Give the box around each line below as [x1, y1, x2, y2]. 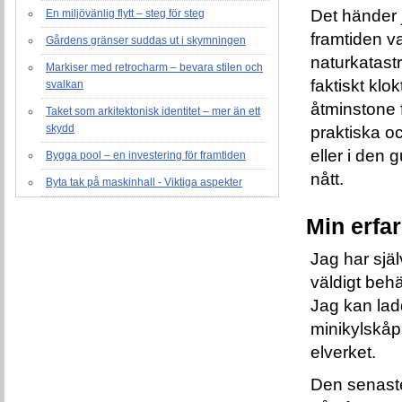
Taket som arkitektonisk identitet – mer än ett [46, 104, 260, 118]
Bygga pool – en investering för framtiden [46, 148, 246, 162]
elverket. [310, 343, 380, 363]
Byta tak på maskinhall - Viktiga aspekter [46, 175, 242, 188]
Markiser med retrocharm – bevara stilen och [46, 60, 263, 74]
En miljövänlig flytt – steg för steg [46, 6, 205, 20]
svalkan [46, 77, 83, 91]
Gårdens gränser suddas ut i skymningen [46, 33, 246, 47]
